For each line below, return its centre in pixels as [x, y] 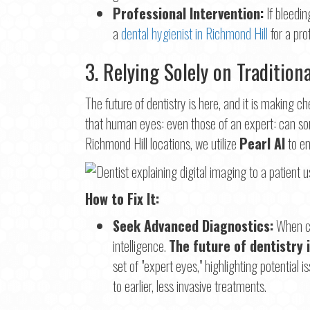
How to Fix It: [122, 199]
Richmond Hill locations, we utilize [162, 143]
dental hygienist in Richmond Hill [194, 33]
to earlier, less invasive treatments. [190, 286]
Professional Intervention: [188, 13]
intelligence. [141, 246]
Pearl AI [262, 143]
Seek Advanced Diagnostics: [193, 226]
